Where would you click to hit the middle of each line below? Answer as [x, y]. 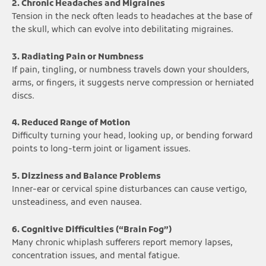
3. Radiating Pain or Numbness [78, 57]
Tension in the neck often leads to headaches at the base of [132, 17]
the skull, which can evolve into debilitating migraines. [123, 30]
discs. [23, 96]
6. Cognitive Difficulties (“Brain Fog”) [92, 230]
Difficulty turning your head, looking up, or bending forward [132, 137]
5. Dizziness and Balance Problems [86, 177]
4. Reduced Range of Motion [71, 123]
